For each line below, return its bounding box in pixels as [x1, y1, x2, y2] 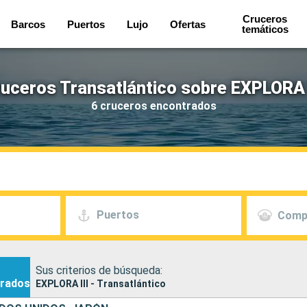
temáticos [241, 23, 288, 35]
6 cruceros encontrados [90, 99, 217, 112]
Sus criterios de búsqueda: [36, 263, 162, 277]
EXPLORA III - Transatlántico [36, 278, 166, 289]
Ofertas [170, 18, 206, 30]
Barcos [11, 18, 46, 30]
